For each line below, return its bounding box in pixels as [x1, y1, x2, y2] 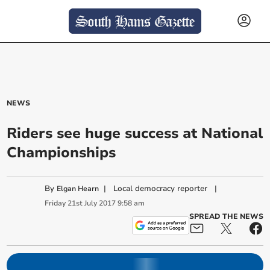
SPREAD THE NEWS [189, 212, 263, 221]
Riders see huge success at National [7, 124, 263, 143]
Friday [45, 198, 66, 208]
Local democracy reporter [113, 183, 208, 195]
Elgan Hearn [57, 184, 99, 194]
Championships [7, 143, 116, 162]
